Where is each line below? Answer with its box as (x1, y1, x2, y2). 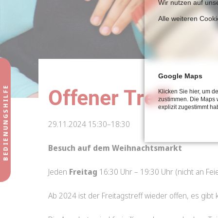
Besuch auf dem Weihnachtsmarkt (48, 142, 182, 153)
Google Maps (158, 72, 202, 80)
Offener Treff (48, 85, 170, 110)
